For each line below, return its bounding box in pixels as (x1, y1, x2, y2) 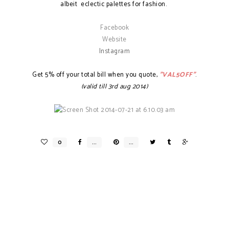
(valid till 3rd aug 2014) (81, 81, 148, 92)
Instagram (99, 46, 130, 57)
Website (102, 34, 127, 45)
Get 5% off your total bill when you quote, (32, 70, 159, 80)
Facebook (100, 22, 129, 33)
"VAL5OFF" (159, 70, 196, 80)
